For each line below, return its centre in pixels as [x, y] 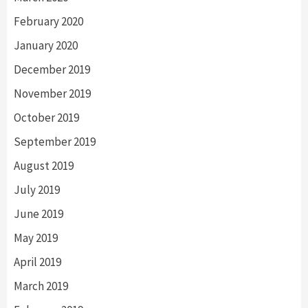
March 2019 [41, 286]
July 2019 [37, 189]
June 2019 [38, 213]
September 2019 [55, 141]
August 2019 [44, 165]
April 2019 [37, 262]
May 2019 [36, 238]
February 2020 [48, 21]
